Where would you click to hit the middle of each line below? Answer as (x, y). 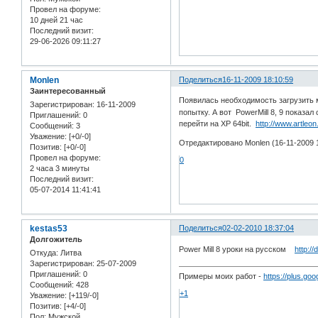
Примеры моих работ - (221, 276)
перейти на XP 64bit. (218, 124)
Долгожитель (56, 240)
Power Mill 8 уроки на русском (237, 249)
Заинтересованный (68, 91)
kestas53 (49, 229)
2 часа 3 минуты (60, 169)
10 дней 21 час (56, 20)
